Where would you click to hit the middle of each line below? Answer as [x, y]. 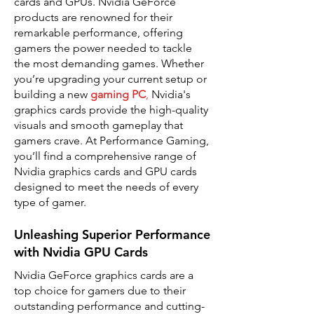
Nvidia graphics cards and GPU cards [105, 171]
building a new [52, 94]
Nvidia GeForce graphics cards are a [104, 275]
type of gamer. [50, 202]
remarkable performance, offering [98, 32]
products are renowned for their [93, 17]
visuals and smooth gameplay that [98, 125]
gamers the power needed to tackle [103, 48]
